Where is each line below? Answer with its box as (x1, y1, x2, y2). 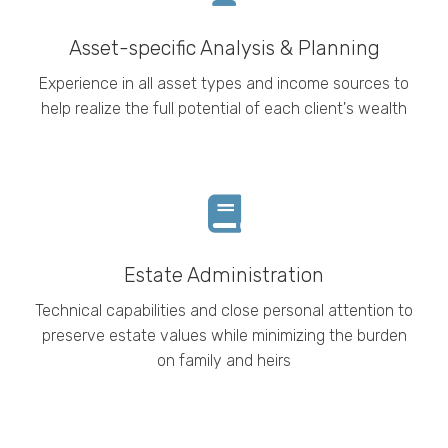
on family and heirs (157, 350, 291, 370)
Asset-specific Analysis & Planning (68, 35, 380, 60)
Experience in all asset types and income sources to (39, 73, 409, 93)
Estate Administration (124, 262, 324, 287)
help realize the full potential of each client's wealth (41, 98, 407, 118)
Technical (35, 300, 102, 320)
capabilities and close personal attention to (102, 300, 413, 320)
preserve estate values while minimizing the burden (41, 325, 407, 345)
